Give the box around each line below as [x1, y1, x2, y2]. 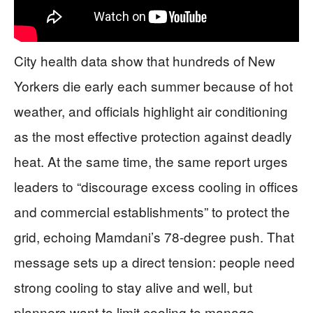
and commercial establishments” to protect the [14, 202, 290, 221]
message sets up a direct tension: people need [14, 252, 295, 271]
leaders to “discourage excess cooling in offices [14, 177, 298, 196]
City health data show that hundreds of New [14, 51, 275, 70]
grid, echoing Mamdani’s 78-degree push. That [14, 227, 294, 246]
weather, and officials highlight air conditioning [14, 101, 288, 120]
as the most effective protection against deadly [14, 126, 292, 145]
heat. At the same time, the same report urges [14, 152, 288, 170]
